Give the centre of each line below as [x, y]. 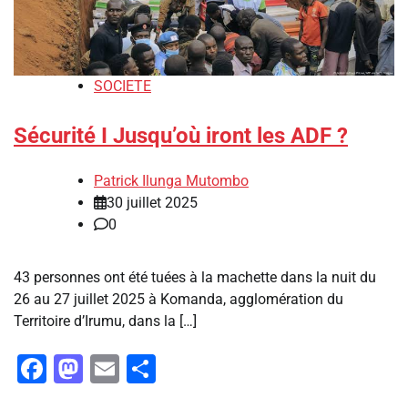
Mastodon [148, 369]
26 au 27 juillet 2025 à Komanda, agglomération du [178, 300]
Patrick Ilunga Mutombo [171, 181]
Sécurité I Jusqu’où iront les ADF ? [181, 136]
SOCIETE [122, 87]
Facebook [109, 369]
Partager [211, 369]
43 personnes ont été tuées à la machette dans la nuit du [195, 278]
